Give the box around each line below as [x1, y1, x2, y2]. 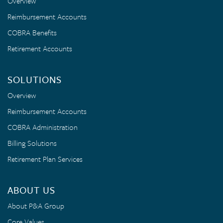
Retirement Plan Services [7, 153, 83, 164]
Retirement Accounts [7, 42, 72, 54]
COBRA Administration [7, 121, 78, 132]
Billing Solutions [7, 137, 57, 148]
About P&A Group [7, 200, 64, 211]
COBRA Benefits [7, 26, 57, 38]
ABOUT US [7, 183, 55, 197]
